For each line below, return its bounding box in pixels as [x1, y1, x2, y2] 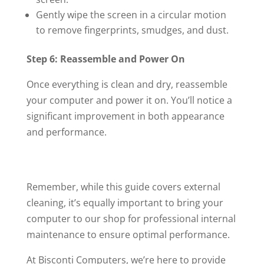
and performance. [26, 126, 107, 138]
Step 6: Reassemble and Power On [26, 52, 185, 65]
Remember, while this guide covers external [26, 180, 220, 193]
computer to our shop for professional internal [26, 212, 236, 225]
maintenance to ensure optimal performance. [26, 228, 230, 241]
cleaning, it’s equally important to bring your [26, 196, 223, 209]
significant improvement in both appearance [26, 110, 225, 123]
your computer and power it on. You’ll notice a [26, 94, 232, 107]
